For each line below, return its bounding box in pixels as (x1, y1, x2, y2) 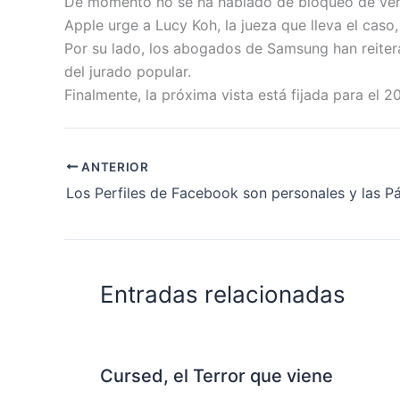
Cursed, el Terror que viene (100, 364, 333, 387)
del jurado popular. (64, 62, 191, 80)
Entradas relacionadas (100, 279, 346, 308)
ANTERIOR (78, 159, 149, 174)
